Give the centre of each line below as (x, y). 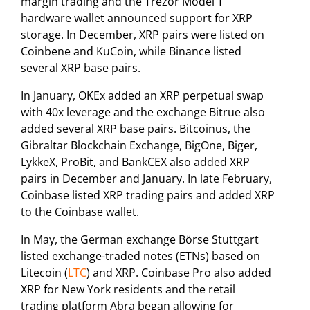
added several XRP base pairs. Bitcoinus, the (136, 128)
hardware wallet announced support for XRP (137, 18)
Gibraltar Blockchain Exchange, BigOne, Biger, (139, 145)
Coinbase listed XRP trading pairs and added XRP (148, 195)
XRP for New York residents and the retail (128, 289)
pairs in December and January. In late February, (146, 178)
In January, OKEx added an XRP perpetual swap (142, 95)
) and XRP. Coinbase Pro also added (179, 272)
